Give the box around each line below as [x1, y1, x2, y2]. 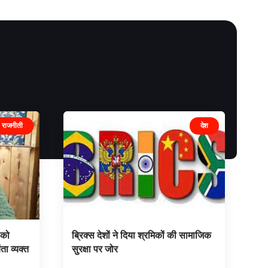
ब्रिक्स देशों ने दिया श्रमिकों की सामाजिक [71, 229, 211, 241]
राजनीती [2, 121, 23, 130]
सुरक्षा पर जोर [71, 242, 118, 255]
